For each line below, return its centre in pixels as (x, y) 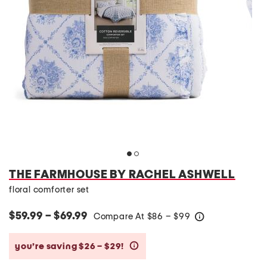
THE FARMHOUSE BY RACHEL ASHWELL (122, 175)
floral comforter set (49, 190)
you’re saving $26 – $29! (70, 246)
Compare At (120, 217)
